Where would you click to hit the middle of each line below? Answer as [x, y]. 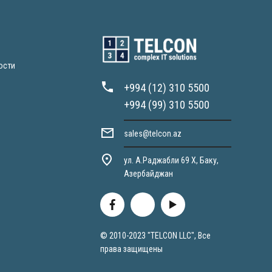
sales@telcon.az [152, 134]
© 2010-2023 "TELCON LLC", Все [155, 236]
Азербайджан [148, 174]
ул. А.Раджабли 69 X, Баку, [171, 160]
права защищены [131, 249]
